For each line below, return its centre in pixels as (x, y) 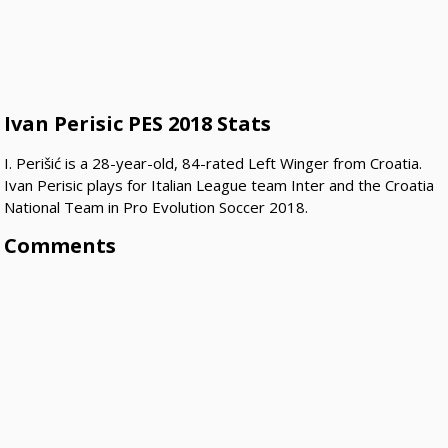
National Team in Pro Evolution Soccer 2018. (156, 207)
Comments (60, 246)
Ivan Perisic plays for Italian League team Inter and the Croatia (219, 185)
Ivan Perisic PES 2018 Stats (138, 124)
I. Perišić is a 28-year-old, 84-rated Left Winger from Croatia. (213, 163)
